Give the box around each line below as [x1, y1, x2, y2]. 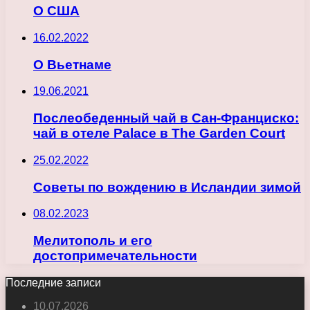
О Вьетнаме [33, 57, 111, 72]
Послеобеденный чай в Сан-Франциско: [33, 111, 299, 126]
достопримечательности [33, 248, 197, 264]
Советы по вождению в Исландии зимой [33, 179, 301, 194]
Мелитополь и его [33, 233, 152, 248]
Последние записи [6, 276, 101, 289]
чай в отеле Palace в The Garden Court [33, 126, 285, 141]
